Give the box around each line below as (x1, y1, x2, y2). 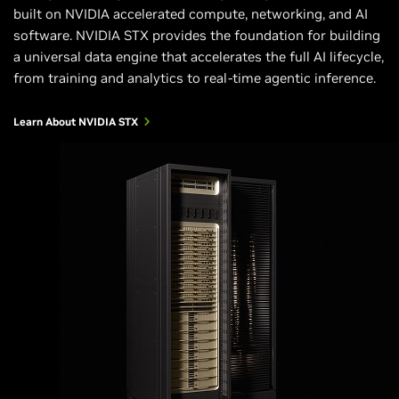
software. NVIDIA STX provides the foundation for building (13, 27, 380, 44)
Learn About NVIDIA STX (13, 115, 138, 128)
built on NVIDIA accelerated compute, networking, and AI (13, 5, 368, 22)
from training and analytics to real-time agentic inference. (13, 69, 376, 86)
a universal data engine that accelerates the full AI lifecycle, (13, 48, 384, 65)
